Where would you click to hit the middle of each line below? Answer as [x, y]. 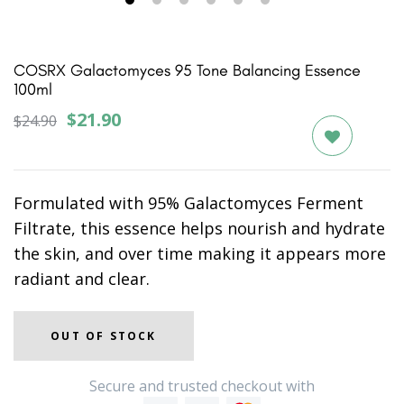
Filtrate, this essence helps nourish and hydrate [199, 229]
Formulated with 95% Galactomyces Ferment [188, 203]
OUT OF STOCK [104, 335]
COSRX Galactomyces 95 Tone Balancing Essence [187, 71]
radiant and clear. [82, 279]
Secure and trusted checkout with [202, 386]
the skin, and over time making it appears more [200, 254]
